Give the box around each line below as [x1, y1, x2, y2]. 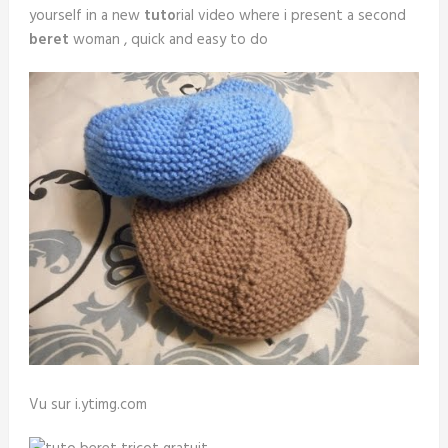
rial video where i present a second [175, 4, 406, 28]
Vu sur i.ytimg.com [28, 392, 147, 417]
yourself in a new [28, 4, 144, 28]
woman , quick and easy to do [68, 28, 268, 52]
